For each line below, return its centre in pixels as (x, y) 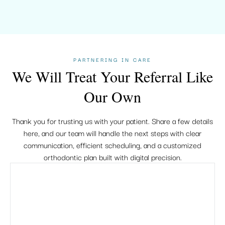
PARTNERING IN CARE (113, 60)
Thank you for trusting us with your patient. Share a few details (113, 121)
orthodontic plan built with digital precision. (113, 157)
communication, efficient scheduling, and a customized (113, 145)
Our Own (113, 96)
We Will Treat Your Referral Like (113, 76)
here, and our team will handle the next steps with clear (113, 133)
